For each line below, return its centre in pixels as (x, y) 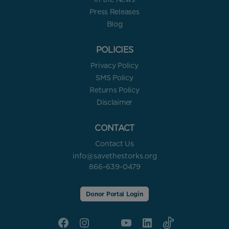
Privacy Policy (114, 66)
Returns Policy (114, 90)
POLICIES (114, 50)
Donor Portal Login (114, 194)
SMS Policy (114, 78)
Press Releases (114, 12)
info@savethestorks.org (114, 156)
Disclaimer (114, 102)
